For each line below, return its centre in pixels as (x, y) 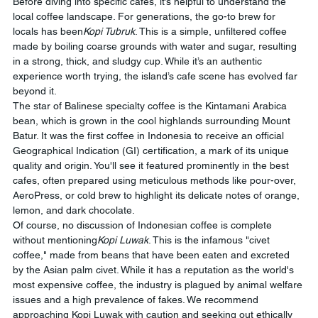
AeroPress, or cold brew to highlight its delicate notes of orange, (158, 195)
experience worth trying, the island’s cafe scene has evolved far (157, 76)
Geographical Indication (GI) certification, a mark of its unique (152, 150)
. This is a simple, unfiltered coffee (212, 31)
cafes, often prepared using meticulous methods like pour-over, (156, 180)
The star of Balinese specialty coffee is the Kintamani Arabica (151, 106)
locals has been (48, 31)
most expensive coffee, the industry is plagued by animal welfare (159, 285)
